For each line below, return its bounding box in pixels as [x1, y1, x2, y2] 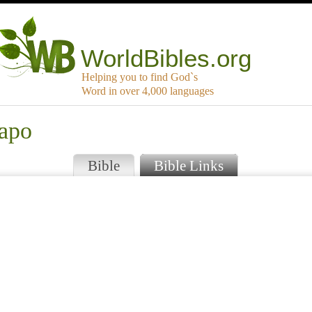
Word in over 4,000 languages [81, 85, 214, 97]
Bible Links [153, 157, 224, 174]
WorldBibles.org [81, 45, 252, 72]
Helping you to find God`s [81, 71, 198, 84]
